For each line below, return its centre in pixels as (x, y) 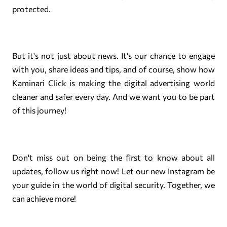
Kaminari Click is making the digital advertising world (113, 83)
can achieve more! (44, 198)
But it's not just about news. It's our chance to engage (113, 56)
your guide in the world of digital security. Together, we (113, 184)
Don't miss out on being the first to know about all (113, 157)
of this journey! (39, 110)
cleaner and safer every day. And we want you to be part (113, 97)
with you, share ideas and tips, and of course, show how (113, 69)
